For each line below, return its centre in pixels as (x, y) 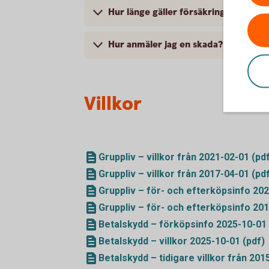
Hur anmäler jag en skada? (165, 45)
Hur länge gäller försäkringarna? (179, 12)
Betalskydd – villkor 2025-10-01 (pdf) (182, 241)
